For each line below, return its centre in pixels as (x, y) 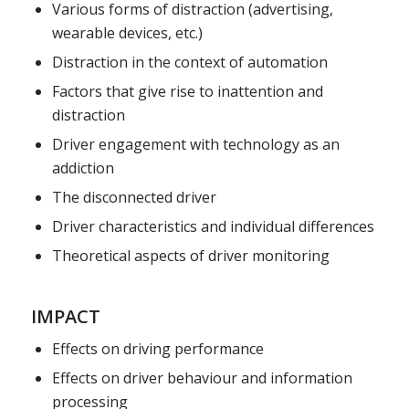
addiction (83, 168)
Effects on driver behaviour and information (202, 378)
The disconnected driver (134, 197)
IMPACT (65, 316)
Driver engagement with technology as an (195, 144)
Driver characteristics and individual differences (213, 226)
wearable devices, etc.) (127, 32)
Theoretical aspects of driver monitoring (190, 255)
